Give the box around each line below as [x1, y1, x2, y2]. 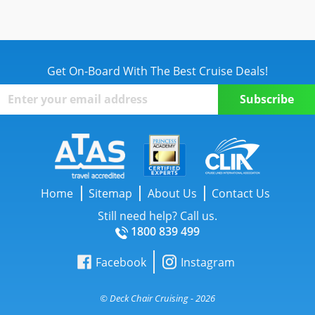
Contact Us [212, 186, 271, 202]
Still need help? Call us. [98, 208, 217, 224]
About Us [147, 186, 197, 202]
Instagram [181, 254, 236, 270]
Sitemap [89, 186, 133, 202]
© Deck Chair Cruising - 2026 [100, 292, 215, 304]
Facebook [96, 254, 147, 270]
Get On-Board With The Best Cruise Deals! [47, 63, 268, 79]
